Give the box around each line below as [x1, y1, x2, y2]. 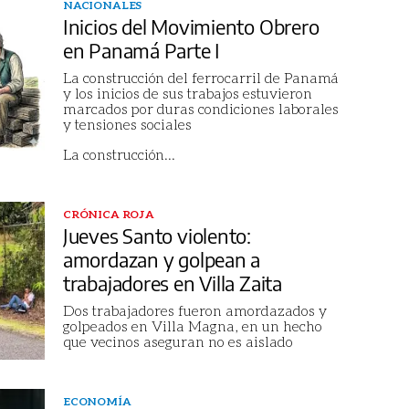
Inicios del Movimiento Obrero [62, 13, 320, 39]
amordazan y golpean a [62, 246, 261, 272]
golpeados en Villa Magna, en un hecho [62, 316, 322, 334]
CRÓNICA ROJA [62, 206, 155, 221]
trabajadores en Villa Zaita [62, 269, 282, 296]
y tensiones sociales [62, 114, 192, 132]
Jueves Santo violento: [62, 222, 251, 248]
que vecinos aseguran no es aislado [62, 331, 293, 350]
